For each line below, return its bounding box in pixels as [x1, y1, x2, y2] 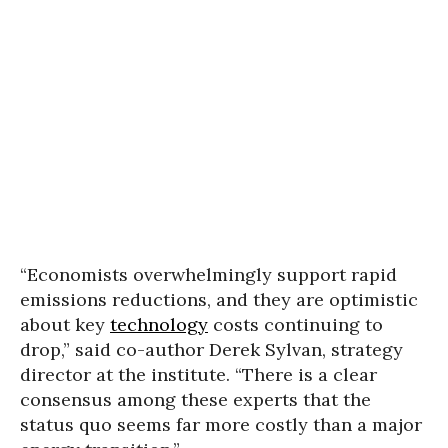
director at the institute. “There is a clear [20, 363, 377, 387]
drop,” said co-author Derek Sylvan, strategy [20, 338, 403, 362]
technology [110, 313, 208, 337]
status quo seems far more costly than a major [20, 413, 422, 437]
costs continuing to [208, 313, 383, 337]
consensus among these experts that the [20, 388, 371, 412]
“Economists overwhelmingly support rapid [20, 263, 397, 287]
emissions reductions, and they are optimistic [20, 288, 418, 312]
